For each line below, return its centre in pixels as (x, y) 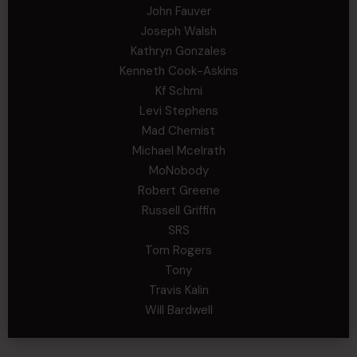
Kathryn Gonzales (178, 51)
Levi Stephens (178, 110)
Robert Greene (178, 190)
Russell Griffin (178, 210)
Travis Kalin (178, 290)
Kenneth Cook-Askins (178, 71)
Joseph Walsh (178, 31)
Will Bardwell (178, 310)
